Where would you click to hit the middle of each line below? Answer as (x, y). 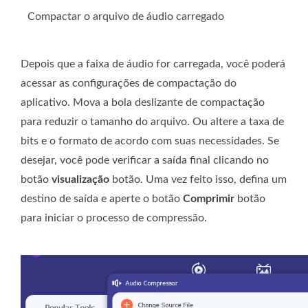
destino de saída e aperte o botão (102, 198)
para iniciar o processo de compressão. (114, 218)
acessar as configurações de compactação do (129, 83)
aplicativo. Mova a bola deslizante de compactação (143, 102)
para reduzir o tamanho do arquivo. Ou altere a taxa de (152, 121)
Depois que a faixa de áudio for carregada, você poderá (153, 64)
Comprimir (209, 198)
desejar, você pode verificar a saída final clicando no (145, 160)
